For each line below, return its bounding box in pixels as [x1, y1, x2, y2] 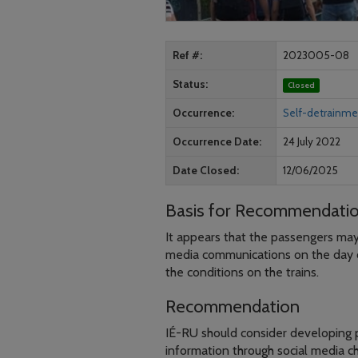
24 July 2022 [283, 135, 340, 148]
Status [173, 78, 205, 90]
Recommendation [165, 296, 300, 317]
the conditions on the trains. [165, 265, 319, 280]
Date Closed [173, 164, 237, 177]
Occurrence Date [173, 135, 259, 148]
